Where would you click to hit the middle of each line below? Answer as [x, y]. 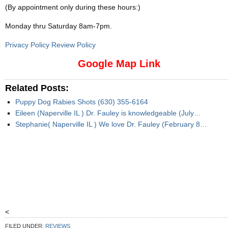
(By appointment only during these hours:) [73, 7]
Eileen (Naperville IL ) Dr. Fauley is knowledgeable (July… [108, 113]
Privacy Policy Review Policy [50, 45]
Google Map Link [119, 64]
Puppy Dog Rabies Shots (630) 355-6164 [82, 102]
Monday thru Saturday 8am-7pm [58, 26]
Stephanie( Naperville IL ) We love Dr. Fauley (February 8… [111, 124]
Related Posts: [37, 88]
